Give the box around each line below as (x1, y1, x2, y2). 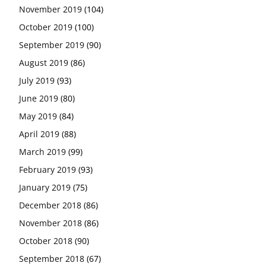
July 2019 (19, 74, 55, 86)
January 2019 (19, 181, 71, 193)
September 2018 (19, 252, 84, 264)
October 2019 (19, 21, 72, 33)
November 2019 (19, 3, 82, 15)
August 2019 (19, 56, 68, 68)
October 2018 (19, 235, 72, 246)
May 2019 (19, 110, 57, 122)
